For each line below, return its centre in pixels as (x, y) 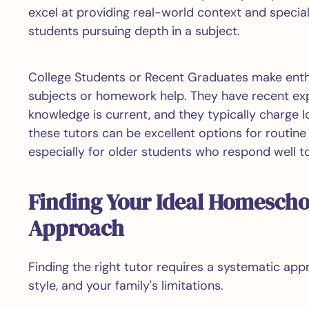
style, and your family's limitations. (126, 286)
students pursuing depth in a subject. (134, 31)
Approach (76, 228)
